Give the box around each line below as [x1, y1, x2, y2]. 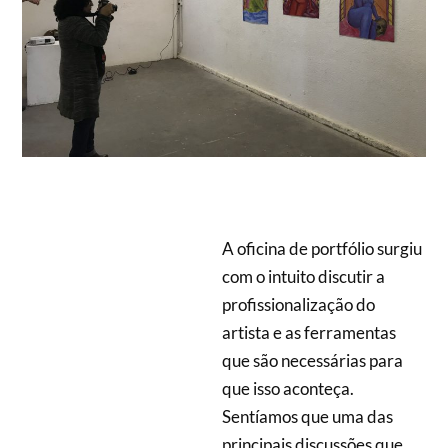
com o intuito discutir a [222, 266, 386, 288]
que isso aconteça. [222, 378, 355, 400]
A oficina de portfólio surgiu [222, 238, 423, 260]
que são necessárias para [222, 350, 404, 372]
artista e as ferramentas [222, 322, 397, 344]
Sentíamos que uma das [222, 406, 394, 428]
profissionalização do [222, 294, 376, 316]
